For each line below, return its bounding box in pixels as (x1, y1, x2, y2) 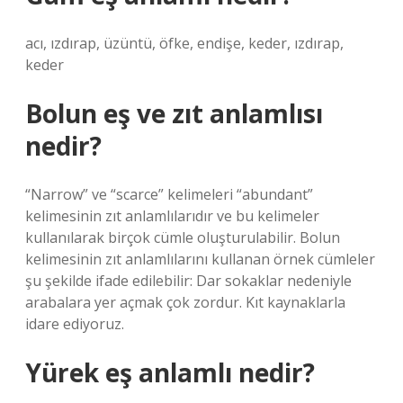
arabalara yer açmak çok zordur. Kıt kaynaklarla (25, 292, 345, 312)
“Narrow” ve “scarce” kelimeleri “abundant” (25, 184, 313, 204)
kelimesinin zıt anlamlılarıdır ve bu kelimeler (25, 206, 319, 226)
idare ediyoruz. (25, 314, 124, 334)
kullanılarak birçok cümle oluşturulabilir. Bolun (25, 228, 340, 247)
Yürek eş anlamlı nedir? (25, 355, 315, 390)
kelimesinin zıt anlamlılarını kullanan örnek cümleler (25, 249, 375, 269)
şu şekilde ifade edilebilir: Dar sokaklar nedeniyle (25, 271, 352, 291)
